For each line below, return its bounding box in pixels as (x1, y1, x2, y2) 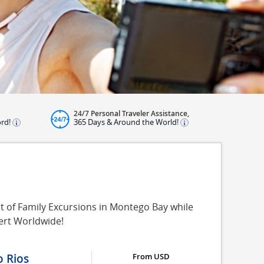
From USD (132, 251, 170, 262)
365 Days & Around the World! (74, 117, 180, 127)
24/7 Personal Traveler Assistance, (74, 108, 189, 118)
